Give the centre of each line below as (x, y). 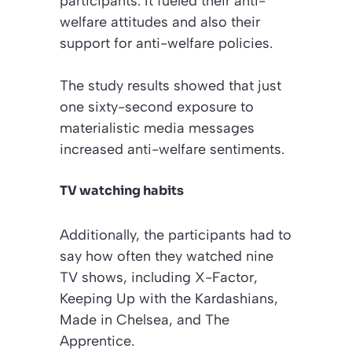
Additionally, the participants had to (176, 235)
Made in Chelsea (114, 319)
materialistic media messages (157, 128)
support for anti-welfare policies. (166, 43)
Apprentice (95, 341)
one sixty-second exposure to (157, 106)
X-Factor (224, 277)
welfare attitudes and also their (160, 22)
